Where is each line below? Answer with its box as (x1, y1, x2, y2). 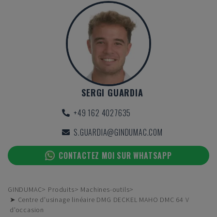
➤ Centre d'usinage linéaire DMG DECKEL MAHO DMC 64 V (10, 195, 189, 204)
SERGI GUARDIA (81, 86, 143, 99)
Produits (48, 185, 75, 194)
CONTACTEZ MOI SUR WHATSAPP (59, 150, 172, 161)
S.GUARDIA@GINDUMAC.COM (74, 126, 163, 138)
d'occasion (10, 205, 44, 214)
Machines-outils (80, 185, 130, 194)
